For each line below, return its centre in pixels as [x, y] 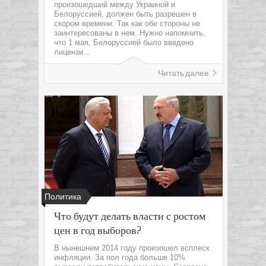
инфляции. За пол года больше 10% [120, 257]
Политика [63, 197]
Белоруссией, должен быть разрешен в [125, 14]
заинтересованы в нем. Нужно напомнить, [130, 33]
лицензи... [72, 52]
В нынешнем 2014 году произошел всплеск [132, 248]
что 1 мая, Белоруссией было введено [124, 42]
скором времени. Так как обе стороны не [127, 23]
